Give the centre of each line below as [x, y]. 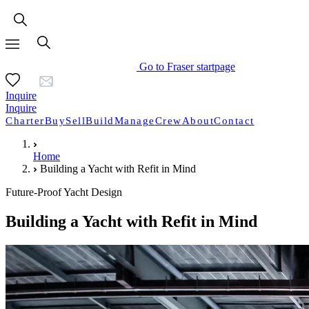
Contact [234, 121]
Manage [134, 121]
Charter [25, 121]
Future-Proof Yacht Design [64, 192]
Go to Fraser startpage [187, 67]
